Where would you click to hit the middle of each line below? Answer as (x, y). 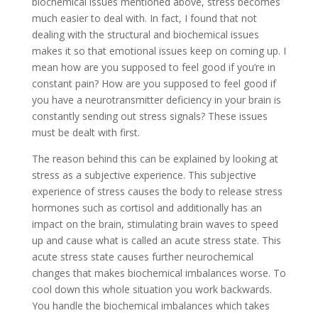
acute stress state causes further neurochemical (142, 256)
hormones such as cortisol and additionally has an (147, 207)
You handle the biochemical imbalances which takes (150, 305)
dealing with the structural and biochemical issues (145, 34)
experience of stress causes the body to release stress (157, 191)
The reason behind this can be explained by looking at (155, 158)
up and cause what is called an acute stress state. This (156, 240)
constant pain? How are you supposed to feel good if (154, 83)
